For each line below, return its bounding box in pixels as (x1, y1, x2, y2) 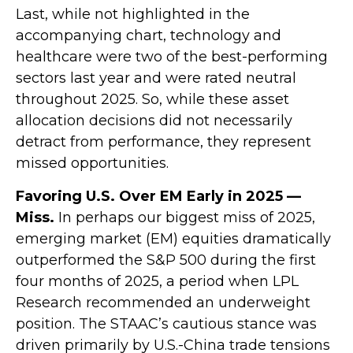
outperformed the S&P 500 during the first (16, 251, 316, 269)
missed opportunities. (16, 154, 169, 173)
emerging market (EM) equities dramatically (16, 230, 331, 248)
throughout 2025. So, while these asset (16, 91, 289, 109)
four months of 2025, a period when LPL (16, 273, 299, 291)
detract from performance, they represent (16, 133, 311, 151)
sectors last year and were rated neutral (16, 69, 296, 87)
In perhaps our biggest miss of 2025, (54, 209, 315, 227)
